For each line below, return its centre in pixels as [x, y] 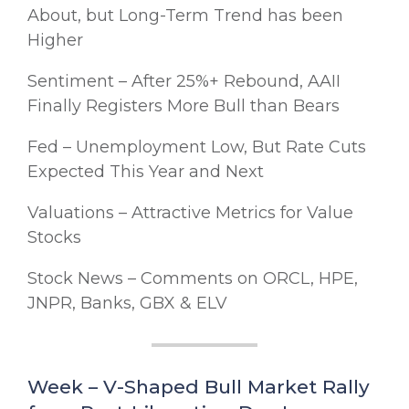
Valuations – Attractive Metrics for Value [190, 212]
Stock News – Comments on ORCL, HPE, [193, 278]
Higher [55, 40]
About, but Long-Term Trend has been [185, 15]
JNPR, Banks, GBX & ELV [127, 303]
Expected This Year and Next [146, 171]
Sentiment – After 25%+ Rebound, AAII [184, 81]
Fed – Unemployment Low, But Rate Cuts [197, 147]
